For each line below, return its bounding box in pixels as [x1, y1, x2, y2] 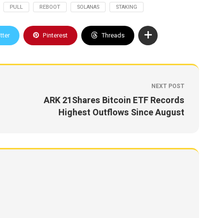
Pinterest [43, 31, 68, 40]
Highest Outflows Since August [58, 106, 184, 119]
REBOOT [39, 3, 60, 11]
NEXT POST [151, 82, 184, 91]
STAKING [116, 3, 137, 11]
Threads [102, 31, 125, 40]
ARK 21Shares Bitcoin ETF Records [43, 94, 184, 107]
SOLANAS [77, 3, 99, 11]
